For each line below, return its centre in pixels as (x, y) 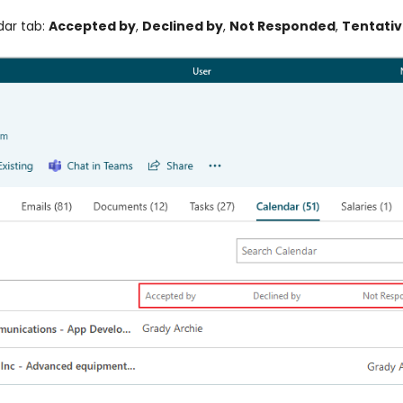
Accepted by (92, 27)
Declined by (182, 27)
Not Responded (282, 27)
